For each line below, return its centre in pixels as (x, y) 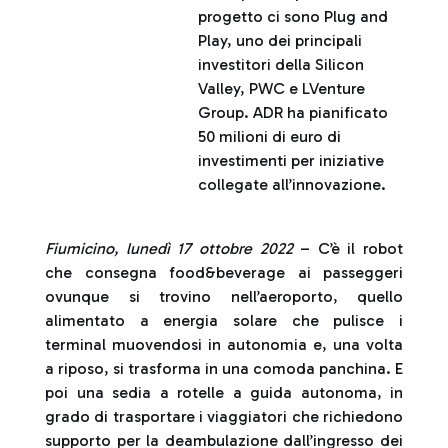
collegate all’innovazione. (292, 184)
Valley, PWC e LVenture (282, 88)
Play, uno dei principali (280, 40)
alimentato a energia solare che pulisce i (224, 320)
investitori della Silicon (281, 64)
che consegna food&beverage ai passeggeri (224, 272)
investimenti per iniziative (291, 160)
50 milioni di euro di (270, 136)
